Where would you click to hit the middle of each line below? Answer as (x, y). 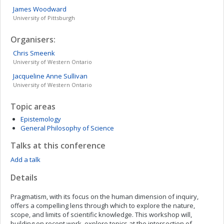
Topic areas (33, 106)
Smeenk (42, 53)
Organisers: (33, 39)
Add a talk (25, 159)
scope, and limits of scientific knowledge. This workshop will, (101, 214)
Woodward (50, 9)
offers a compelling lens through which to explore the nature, (103, 205)
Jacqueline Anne (37, 76)
